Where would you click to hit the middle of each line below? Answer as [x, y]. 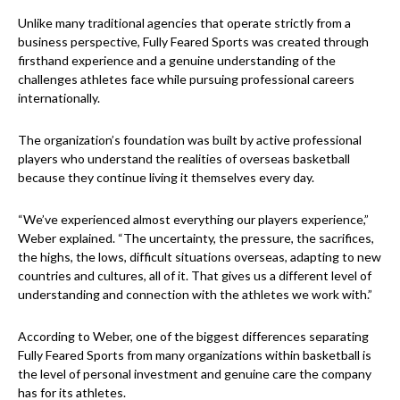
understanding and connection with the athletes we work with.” [195, 295]
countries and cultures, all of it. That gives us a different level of [195, 276]
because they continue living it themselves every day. [166, 178]
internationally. [59, 98]
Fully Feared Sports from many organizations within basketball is [195, 355]
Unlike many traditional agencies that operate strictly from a [184, 23]
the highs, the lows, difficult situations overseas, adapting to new [200, 257]
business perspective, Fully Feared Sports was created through [193, 42]
